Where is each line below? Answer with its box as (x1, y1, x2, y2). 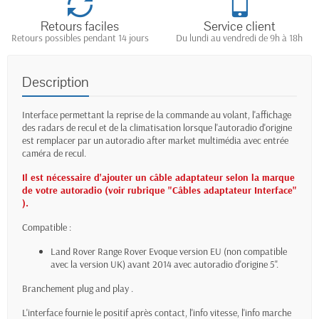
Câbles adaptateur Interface (172, 184, 293, 197)
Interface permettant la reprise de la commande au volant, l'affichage (22, 108, 291, 122)
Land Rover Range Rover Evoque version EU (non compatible (51, 245, 287, 258)
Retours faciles (41, 18, 119, 36)
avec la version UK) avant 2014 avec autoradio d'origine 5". (51, 258, 278, 271)
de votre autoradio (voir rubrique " (22, 184, 172, 197)
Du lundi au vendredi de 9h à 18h (176, 31, 303, 45)
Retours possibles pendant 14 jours (11, 31, 149, 45)
